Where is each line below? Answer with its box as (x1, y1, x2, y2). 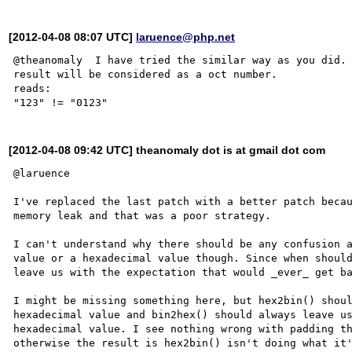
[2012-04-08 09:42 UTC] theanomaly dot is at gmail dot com (9, 143, 326, 156)
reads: (13, 82, 52, 94)
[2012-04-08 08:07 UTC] (9, 30, 137, 43)
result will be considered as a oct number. (13, 68, 278, 80)
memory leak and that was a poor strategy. (13, 209, 272, 222)
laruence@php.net (136, 30, 236, 43)
